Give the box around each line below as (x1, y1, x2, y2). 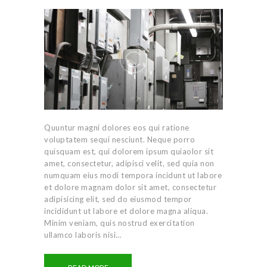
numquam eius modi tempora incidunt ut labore (44, 170, 222, 181)
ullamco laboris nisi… (44, 230, 122, 240)
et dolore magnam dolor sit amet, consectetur (44, 182, 216, 193)
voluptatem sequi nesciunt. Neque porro (44, 135, 195, 145)
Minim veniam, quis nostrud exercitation (44, 218, 195, 228)
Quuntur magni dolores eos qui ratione (44, 123, 190, 133)
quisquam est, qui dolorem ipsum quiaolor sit (44, 147, 213, 157)
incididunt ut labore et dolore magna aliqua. (44, 206, 208, 216)
